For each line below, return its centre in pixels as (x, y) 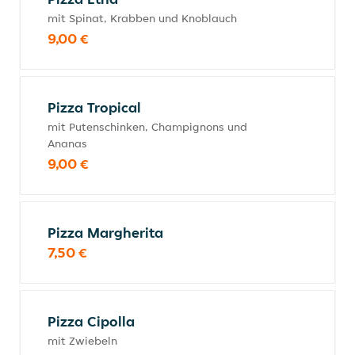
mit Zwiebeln (82, 341)
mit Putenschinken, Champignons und (147, 127)
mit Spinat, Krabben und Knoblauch (142, 18)
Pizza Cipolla (91, 321)
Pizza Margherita (105, 233)
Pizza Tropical (94, 107)
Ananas (67, 143)
